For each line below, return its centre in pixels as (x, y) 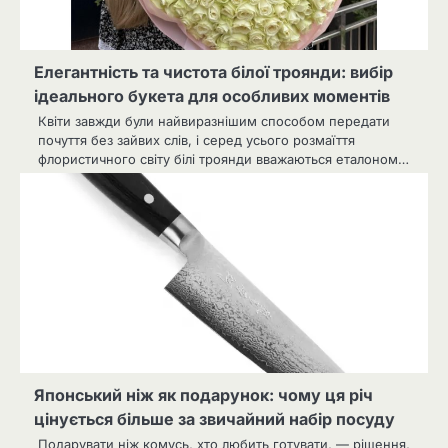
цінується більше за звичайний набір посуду (214, 418)
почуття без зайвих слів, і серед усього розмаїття (196, 139)
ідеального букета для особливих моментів (212, 95)
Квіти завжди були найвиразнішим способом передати (214, 120)
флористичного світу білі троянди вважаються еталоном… (223, 158)
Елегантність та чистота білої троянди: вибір (213, 71)
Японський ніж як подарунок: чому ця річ (203, 394)
